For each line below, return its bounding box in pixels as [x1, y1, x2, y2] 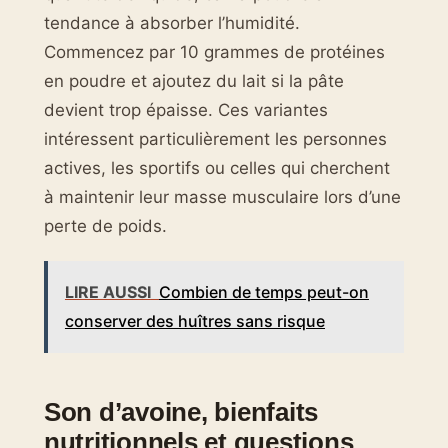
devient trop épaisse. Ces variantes [44, 99, 328, 120]
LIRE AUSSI [64, 282, 151, 303]
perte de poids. [44, 215, 167, 236]
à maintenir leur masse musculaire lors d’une [44, 186, 401, 207]
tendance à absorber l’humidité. [44, 12, 300, 33]
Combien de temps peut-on [158, 282, 369, 303]
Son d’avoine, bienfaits [44, 397, 319, 426]
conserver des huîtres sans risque [64, 311, 325, 332]
